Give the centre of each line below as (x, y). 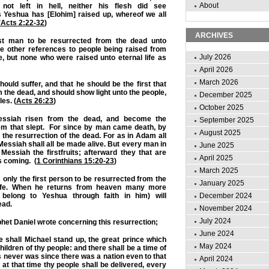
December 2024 (226, 196)
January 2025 (222, 183)
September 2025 (227, 120)
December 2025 (226, 95)
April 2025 (216, 158)
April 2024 (216, 259)
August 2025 (220, 133)
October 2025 (222, 107)
